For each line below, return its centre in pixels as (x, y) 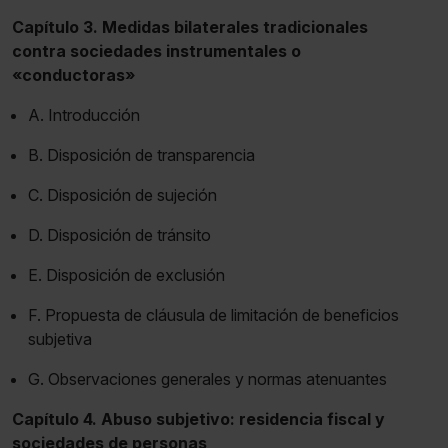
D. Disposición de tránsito (119, 234)
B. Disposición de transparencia (141, 154)
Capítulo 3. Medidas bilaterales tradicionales (190, 26)
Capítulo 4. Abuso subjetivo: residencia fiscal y (198, 418)
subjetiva (60, 338)
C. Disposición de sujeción (122, 194)
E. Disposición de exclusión (126, 274)
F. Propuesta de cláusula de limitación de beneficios (213, 314)
